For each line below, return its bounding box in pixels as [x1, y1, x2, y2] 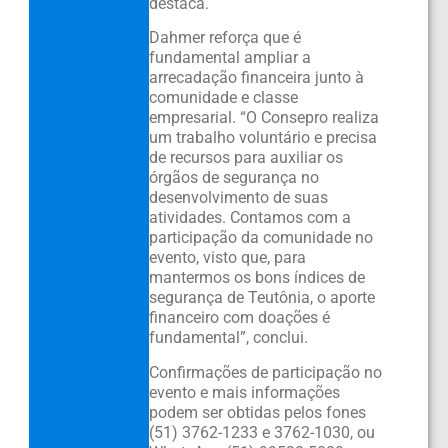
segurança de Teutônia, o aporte [148, 288, 375, 308]
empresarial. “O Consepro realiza [148, 108, 379, 128]
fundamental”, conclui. [148, 328, 308, 348]
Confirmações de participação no [148, 362, 382, 382]
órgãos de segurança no [148, 168, 319, 188]
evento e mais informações [148, 382, 340, 402]
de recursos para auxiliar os [148, 148, 343, 168]
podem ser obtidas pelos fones [148, 402, 366, 422]
